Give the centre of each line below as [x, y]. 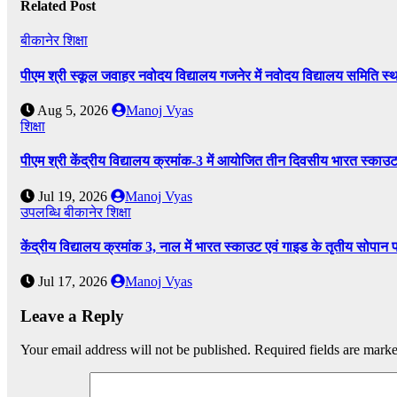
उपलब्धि [42, 212]
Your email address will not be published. [136, 350]
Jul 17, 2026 [73, 282]
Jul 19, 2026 [73, 196]
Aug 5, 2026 [73, 110]
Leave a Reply [72, 315]
